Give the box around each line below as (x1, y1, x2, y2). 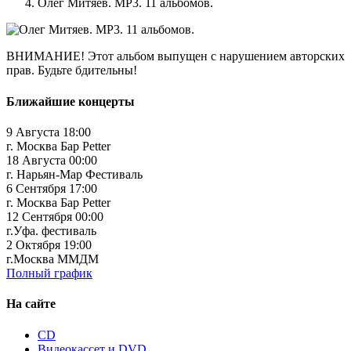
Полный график (6, 266, 92, 280)
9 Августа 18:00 (6, 125, 91, 139)
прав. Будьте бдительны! (6, 63, 137, 78)
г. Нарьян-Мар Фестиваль (6, 168, 143, 181)
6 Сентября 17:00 (6, 182, 97, 195)
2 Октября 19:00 (6, 238, 92, 251)
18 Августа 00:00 (6, 154, 97, 167)
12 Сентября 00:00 (6, 210, 103, 223)
